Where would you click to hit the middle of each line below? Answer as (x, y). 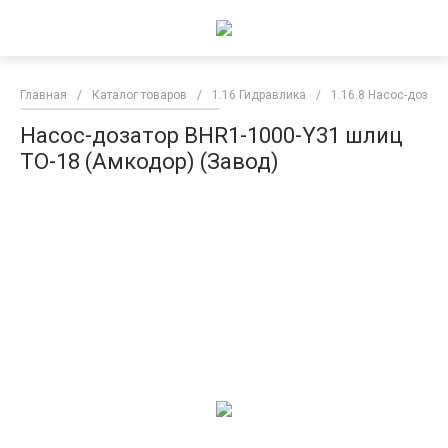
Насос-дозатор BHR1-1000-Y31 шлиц (211, 135)
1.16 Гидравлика (259, 95)
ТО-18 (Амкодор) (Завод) (149, 161)
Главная (43, 95)
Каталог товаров (139, 95)
